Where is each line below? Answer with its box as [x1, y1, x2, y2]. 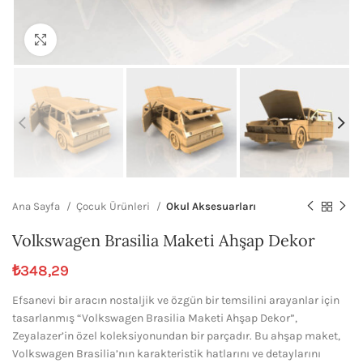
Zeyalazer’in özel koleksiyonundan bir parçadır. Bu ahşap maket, [12, 329, 340, 344]
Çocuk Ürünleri [76, 200, 152, 213]
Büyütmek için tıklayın [57, 33, 168, 45]
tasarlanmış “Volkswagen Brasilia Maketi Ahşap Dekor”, [12, 311, 297, 326]
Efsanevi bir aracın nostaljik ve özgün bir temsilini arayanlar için [12, 293, 340, 308]
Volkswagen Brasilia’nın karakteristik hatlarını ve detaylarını [12, 347, 321, 361]
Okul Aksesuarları [166, 200, 256, 213]
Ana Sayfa [12, 200, 62, 213]
